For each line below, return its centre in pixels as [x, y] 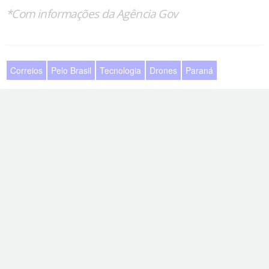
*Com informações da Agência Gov [92, 14]
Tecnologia [120, 70]
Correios [26, 70]
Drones [163, 70]
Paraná [199, 70]
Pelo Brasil [71, 70]
